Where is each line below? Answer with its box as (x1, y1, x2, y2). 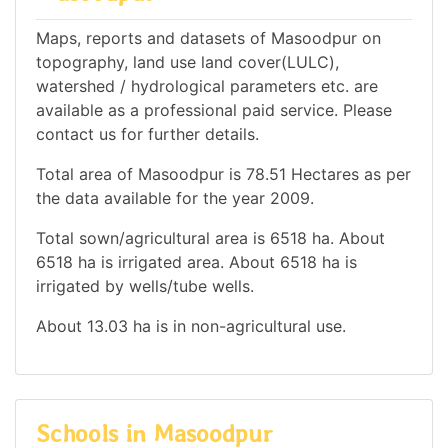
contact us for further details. (36, 123, 259, 144)
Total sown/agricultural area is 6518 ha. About (36, 227, 385, 248)
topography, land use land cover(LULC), (36, 51, 339, 72)
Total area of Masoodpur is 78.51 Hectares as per (36, 163, 411, 184)
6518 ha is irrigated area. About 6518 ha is (36, 251, 357, 272)
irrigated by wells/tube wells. (36, 275, 254, 296)
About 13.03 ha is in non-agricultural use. (36, 315, 346, 336)
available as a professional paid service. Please (36, 99, 392, 120)
